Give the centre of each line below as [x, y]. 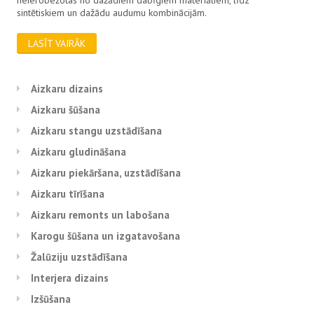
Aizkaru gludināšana [79, 151]
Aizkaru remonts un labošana [101, 214]
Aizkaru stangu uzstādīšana [97, 130]
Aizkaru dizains [67, 88]
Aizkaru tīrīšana [68, 193]
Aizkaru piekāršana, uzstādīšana [106, 172]
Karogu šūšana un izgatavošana [106, 235]
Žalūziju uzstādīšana [80, 257]
